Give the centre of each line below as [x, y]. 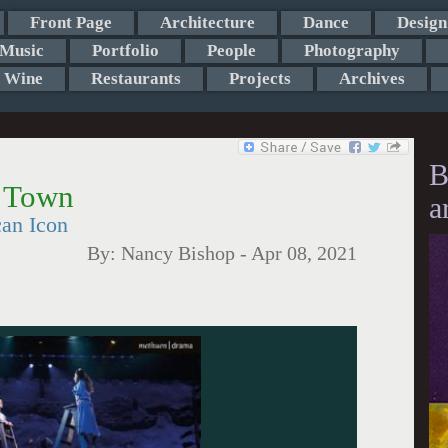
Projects [259, 78]
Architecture [207, 22]
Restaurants [135, 78]
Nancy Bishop [178, 253]
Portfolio [125, 50]
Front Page [70, 22]
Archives [371, 78]
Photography [351, 50]
